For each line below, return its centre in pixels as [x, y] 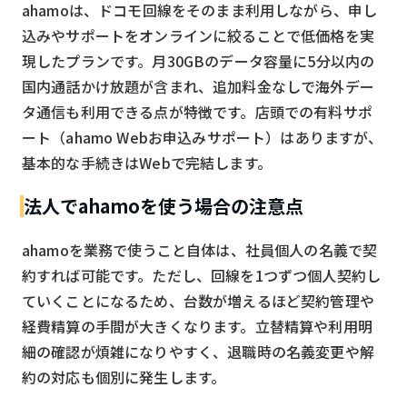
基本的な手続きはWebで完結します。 [147, 162]
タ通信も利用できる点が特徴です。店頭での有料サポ [197, 111]
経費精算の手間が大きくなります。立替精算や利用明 [197, 326]
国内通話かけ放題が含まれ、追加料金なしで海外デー [198, 86]
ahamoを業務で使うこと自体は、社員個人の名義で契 [200, 249]
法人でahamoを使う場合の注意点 [164, 205]
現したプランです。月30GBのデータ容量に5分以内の [199, 60]
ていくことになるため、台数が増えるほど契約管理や [198, 300]
